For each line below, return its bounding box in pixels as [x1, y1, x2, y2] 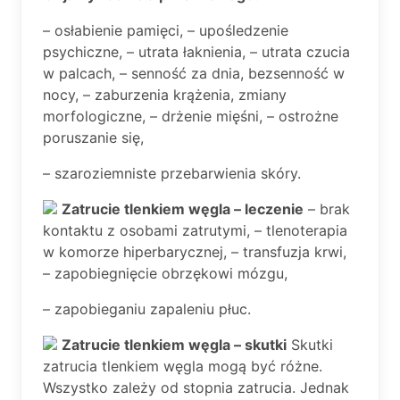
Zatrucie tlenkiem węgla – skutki [62, 336, 287, 354]
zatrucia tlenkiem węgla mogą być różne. [43, 357, 322, 375]
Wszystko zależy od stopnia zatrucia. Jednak [43, 379, 349, 396]
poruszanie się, [43, 129, 144, 146]
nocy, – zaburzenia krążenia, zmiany [43, 86, 287, 104]
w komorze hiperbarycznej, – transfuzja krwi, [43, 243, 346, 261]
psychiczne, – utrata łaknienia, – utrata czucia [43, 43, 350, 61]
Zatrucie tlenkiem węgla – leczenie [62, 200, 304, 218]
